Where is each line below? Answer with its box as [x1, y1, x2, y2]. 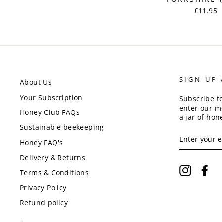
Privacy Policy [20, 183, 67, 192]
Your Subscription [20, 92, 83, 102]
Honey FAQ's [20, 137, 63, 147]
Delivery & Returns [20, 153, 86, 163]
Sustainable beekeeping [20, 122, 104, 132]
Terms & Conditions [20, 167, 89, 177]
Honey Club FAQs [20, 108, 80, 117]
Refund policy [20, 198, 68, 208]
